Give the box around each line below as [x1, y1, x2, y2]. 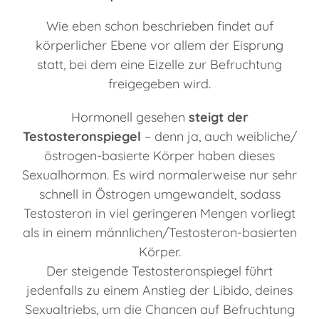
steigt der [188, 109, 249, 126]
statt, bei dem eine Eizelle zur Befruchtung [37, 56, 282, 73]
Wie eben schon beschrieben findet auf [46, 18, 273, 35]
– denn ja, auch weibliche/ [140, 128, 297, 145]
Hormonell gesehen [70, 109, 189, 126]
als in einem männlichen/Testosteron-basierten [22, 224, 297, 241]
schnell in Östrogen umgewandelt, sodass [38, 186, 281, 203]
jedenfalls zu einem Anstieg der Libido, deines [26, 282, 293, 299]
